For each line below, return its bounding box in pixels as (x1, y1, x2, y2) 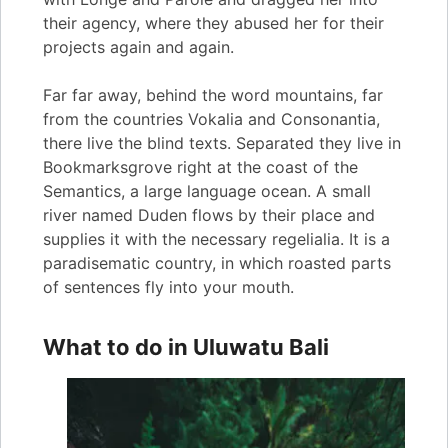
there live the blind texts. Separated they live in (43, 133, 401, 154)
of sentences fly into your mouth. (43, 277, 294, 298)
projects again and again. (43, 37, 234, 58)
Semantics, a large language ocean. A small (43, 181, 371, 202)
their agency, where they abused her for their (43, 13, 384, 34)
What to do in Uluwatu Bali (43, 334, 329, 361)
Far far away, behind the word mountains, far (43, 85, 383, 106)
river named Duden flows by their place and (43, 205, 375, 226)
